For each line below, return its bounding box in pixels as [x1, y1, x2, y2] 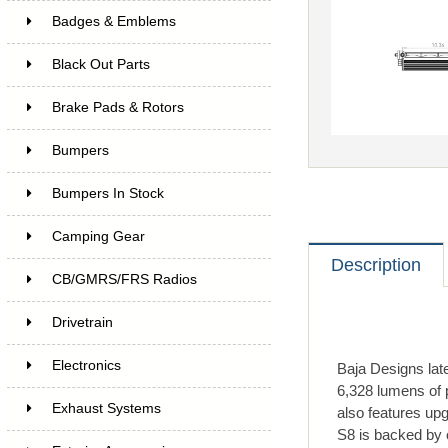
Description [330, 255, 421, 276]
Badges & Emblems [51, 13, 176, 29]
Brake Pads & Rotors [51, 99, 184, 115]
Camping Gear [51, 228, 145, 244]
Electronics [51, 357, 121, 373]
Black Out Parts [51, 56, 150, 72]
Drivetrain [51, 314, 113, 330]
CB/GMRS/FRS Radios [51, 271, 197, 287]
